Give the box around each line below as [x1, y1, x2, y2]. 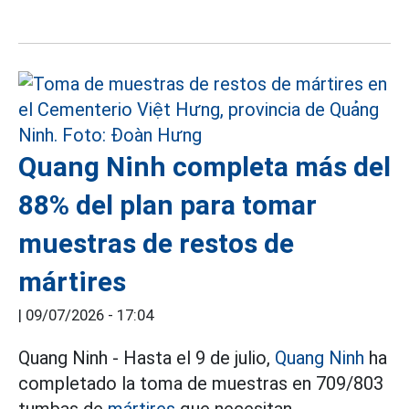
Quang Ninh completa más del [18, 150, 391, 183]
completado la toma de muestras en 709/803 [18, 372, 383, 394]
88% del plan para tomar [18, 188, 317, 221]
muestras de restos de [18, 226, 294, 259]
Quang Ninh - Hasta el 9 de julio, [18, 346, 275, 369]
